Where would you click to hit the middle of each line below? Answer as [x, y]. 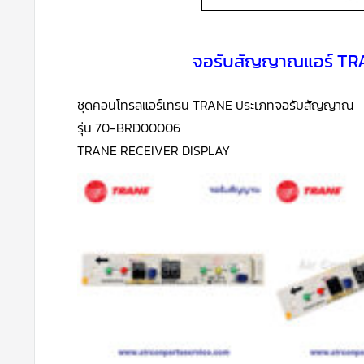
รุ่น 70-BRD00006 [129, 127]
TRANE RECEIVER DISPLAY [154, 150]
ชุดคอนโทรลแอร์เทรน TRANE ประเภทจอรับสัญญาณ [215, 104]
